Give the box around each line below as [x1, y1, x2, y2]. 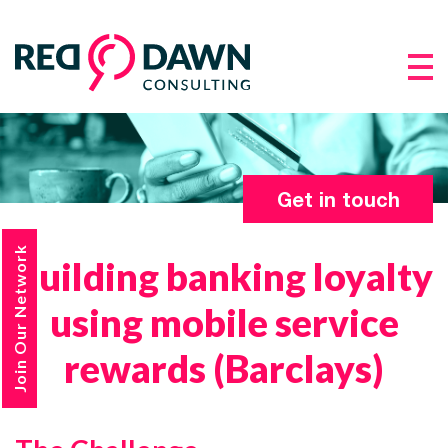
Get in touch [276, 187, 400, 211]
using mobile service [49, 299, 399, 345]
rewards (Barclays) [64, 345, 384, 391]
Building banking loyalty [15, 253, 433, 299]
